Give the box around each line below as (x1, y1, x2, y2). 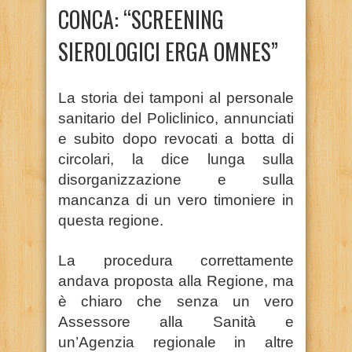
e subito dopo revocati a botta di (58, 130, 294, 147)
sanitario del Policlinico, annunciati (58, 109, 294, 126)
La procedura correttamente (58, 251, 294, 269)
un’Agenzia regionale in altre (58, 333, 294, 350)
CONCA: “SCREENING (58, 2, 224, 35)
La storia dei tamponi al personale (58, 89, 294, 106)
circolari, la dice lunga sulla (58, 150, 294, 167)
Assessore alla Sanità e (58, 313, 294, 330)
